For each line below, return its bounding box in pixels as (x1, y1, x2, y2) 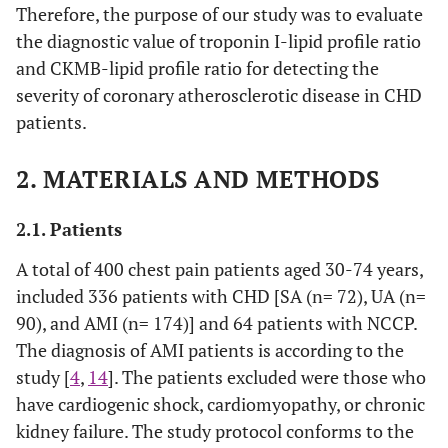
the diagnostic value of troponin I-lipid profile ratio (16, 29, 421, 53)
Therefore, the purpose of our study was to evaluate (16, 2, 423, 26)
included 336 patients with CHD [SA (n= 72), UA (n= (16, 284, 426, 308)
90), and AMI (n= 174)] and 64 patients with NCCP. (16, 311, 417, 335)
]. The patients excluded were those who (108, 365, 426, 389)
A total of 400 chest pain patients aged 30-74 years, (16, 257, 423, 281)
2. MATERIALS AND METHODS (16, 163, 380, 195)
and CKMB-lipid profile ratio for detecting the (16, 56, 379, 80)
